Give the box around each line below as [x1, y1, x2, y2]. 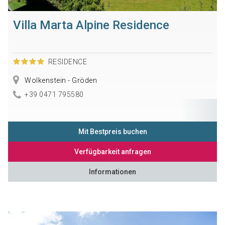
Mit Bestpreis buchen [78, 128, 147, 136]
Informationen [89, 168, 136, 176]
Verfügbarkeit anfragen [74, 148, 151, 156]
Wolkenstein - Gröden [23, 76, 97, 84]
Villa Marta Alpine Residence [13, 18, 169, 32]
